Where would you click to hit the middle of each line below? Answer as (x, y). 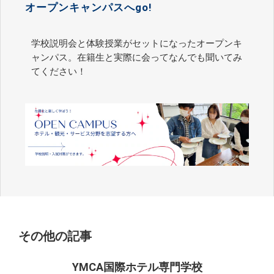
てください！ (59, 72)
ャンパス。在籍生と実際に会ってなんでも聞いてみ (137, 58)
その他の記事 (55, 236)
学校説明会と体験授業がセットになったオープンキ (137, 44)
